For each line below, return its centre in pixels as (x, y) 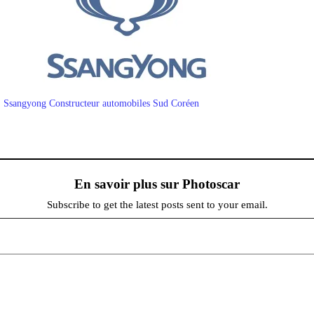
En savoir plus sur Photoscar (157, 184)
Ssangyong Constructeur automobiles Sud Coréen (101, 103)
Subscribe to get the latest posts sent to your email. (157, 204)
